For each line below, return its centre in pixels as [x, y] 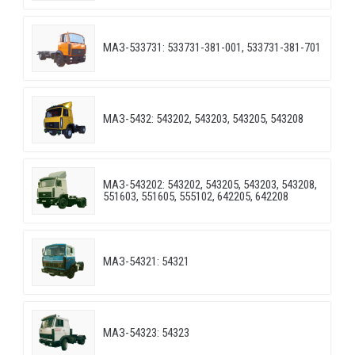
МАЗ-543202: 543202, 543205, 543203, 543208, [210, 185]
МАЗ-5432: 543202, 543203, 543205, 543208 [203, 119]
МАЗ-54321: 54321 [146, 262]
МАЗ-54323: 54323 [146, 333]
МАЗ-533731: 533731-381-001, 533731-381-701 [212, 48]
